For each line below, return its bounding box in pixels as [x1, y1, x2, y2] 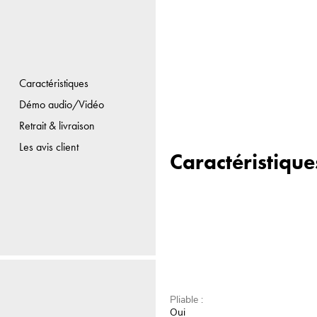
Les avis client [18, 139, 79, 154]
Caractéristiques [18, 75, 88, 91]
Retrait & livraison [18, 117, 95, 133]
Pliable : [170, 293, 204, 307]
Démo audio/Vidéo [18, 96, 104, 112]
